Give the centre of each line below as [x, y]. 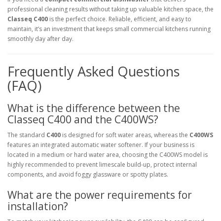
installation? [38, 206]
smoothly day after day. [40, 39]
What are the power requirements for [100, 195]
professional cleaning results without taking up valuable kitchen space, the [110, 9]
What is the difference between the [94, 108]
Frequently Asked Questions [93, 71]
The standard [27, 135]
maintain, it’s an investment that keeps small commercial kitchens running [109, 29]
